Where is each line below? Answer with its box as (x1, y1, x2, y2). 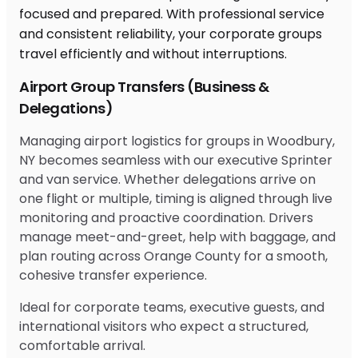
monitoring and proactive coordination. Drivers (19, 208, 313, 227)
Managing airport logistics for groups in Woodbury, (19, 131, 335, 150)
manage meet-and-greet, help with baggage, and (19, 227, 336, 246)
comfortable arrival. (19, 336, 145, 355)
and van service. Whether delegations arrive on (19, 169, 316, 189)
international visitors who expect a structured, (19, 316, 308, 336)
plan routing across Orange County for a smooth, (19, 246, 328, 265)
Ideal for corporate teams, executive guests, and (19, 297, 324, 316)
